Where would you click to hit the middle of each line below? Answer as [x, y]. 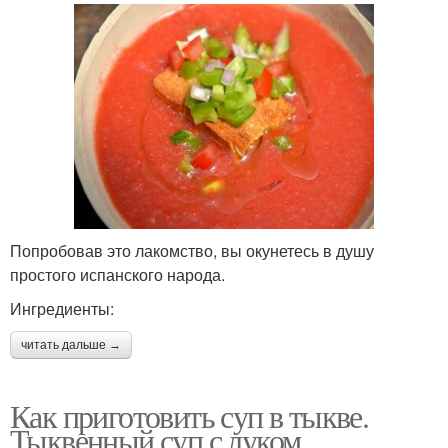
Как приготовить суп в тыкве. [189, 416]
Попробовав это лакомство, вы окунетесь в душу [192, 251]
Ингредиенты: [62, 309]
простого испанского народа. [117, 275]
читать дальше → [71, 345]
